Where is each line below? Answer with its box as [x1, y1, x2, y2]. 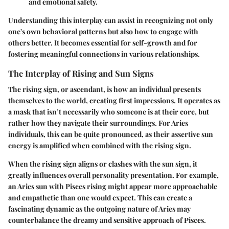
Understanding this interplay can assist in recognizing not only [8, 15, 213, 25]
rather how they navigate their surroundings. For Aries [8, 118, 188, 128]
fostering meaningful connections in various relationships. [8, 49, 200, 59]
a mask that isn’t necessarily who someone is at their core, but [8, 107, 209, 117]
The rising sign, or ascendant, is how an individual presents [8, 84, 201, 95]
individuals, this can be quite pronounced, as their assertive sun [8, 129, 213, 140]
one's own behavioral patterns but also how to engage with [8, 26, 198, 36]
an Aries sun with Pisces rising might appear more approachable [8, 181, 217, 192]
